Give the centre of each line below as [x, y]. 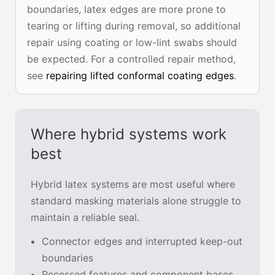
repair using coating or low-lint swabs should [132, 43]
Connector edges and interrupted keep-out [142, 242]
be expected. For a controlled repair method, [131, 59]
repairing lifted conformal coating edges [140, 76]
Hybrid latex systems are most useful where [133, 184]
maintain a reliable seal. [85, 218]
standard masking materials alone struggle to [136, 201]
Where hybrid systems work [129, 134]
